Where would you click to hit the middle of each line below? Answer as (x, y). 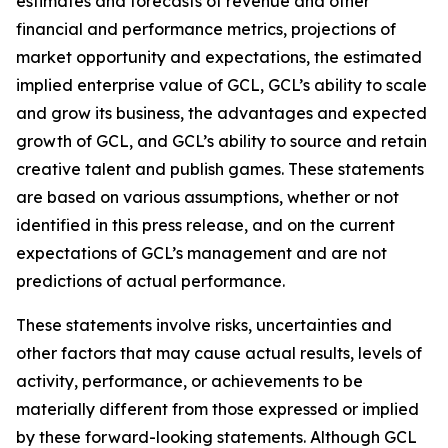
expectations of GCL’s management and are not (201, 253)
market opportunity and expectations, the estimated (219, 57)
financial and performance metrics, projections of (206, 29)
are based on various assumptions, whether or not (207, 197)
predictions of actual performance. (150, 281)
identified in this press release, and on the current (205, 225)
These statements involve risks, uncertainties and (204, 325)
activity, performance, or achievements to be (189, 381)
